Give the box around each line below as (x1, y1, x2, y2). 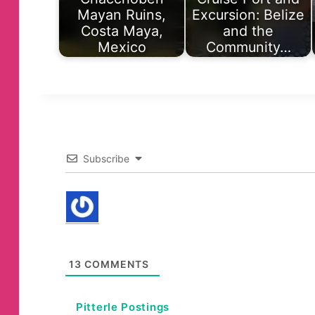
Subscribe (83, 152, 130, 165)
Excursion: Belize (192, 6, 304, 23)
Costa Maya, (80, 22, 163, 39)
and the (223, 22, 274, 39)
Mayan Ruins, (77, 6, 166, 23)
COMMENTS (82, 257, 150, 270)
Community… (205, 38, 291, 56)
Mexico (97, 38, 146, 56)
